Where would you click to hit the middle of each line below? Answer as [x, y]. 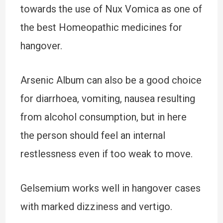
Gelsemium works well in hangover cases [110, 188]
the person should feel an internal [93, 135]
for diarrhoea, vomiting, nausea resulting [108, 99]
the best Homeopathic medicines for [101, 27]
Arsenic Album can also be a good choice [111, 80]
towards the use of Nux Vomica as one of [111, 9]
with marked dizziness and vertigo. [96, 207]
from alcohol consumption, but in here [103, 117]
